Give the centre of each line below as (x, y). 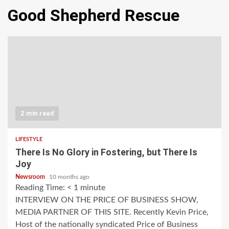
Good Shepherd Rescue (94, 16)
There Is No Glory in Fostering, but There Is (106, 152)
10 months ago (69, 177)
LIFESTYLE (29, 140)
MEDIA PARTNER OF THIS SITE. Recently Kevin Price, (112, 212)
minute (93, 188)
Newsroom (31, 177)
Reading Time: (41, 188)
